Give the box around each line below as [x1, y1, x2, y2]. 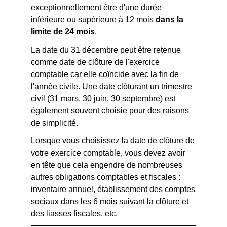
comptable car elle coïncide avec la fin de [31, 69, 179, 79]
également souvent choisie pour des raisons [31, 106, 190, 115]
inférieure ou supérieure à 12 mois [31, 15, 156, 24]
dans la [156, 15, 184, 24]
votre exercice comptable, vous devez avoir [31, 148, 186, 157]
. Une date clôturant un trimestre [78, 82, 193, 91]
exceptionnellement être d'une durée [31, 3, 162, 12]
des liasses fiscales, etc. [31, 209, 118, 218]
